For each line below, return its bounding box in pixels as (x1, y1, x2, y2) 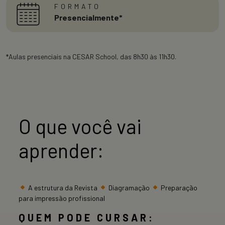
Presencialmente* (54, 12, 123, 22)
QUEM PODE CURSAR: (19, 211, 155, 223)
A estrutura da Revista (26, 183, 99, 192)
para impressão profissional (19, 193, 105, 202)
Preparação (159, 183, 197, 192)
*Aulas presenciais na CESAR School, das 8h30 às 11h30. (6, 52, 176, 61)
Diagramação (106, 183, 151, 192)
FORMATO (54, 2, 101, 11)
